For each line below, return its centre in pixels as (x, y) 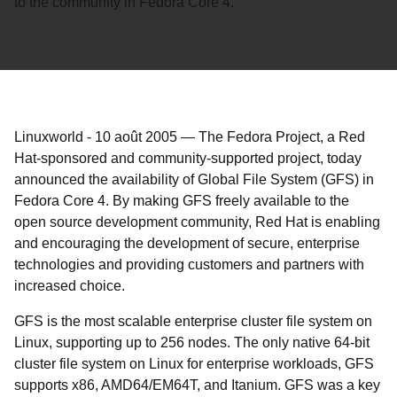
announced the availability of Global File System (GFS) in (194, 179)
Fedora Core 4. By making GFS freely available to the (182, 201)
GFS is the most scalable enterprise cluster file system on (193, 321)
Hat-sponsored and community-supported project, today (188, 158)
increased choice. (70, 286)
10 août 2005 (136, 137)
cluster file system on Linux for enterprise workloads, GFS (194, 364)
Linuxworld (49, 137)
